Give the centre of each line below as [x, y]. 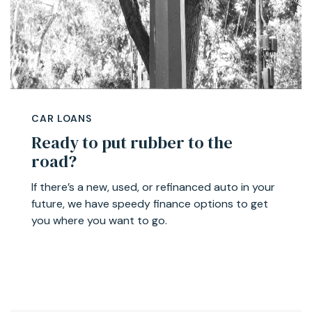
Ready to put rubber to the [132, 142]
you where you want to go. [99, 220]
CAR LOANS [62, 118]
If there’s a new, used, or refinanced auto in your [153, 187]
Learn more [88, 262]
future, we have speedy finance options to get [150, 203]
